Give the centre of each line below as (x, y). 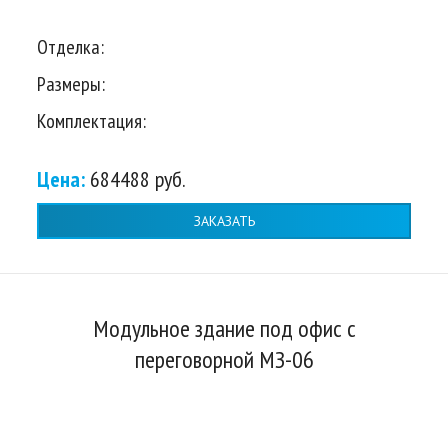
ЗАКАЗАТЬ (224, 220)
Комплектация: (91, 121)
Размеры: (71, 84)
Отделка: (70, 47)
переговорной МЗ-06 (224, 360)
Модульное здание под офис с (224, 329)
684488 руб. (138, 179)
